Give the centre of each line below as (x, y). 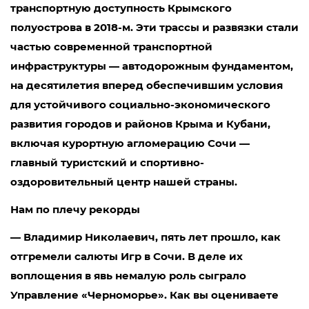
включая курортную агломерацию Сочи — (130, 143)
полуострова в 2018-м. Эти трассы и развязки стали (154, 27)
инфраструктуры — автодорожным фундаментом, (152, 66)
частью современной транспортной (111, 47)
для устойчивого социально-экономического (140, 104)
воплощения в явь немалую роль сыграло (128, 276)
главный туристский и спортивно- (107, 162)
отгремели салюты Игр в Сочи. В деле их (127, 256)
